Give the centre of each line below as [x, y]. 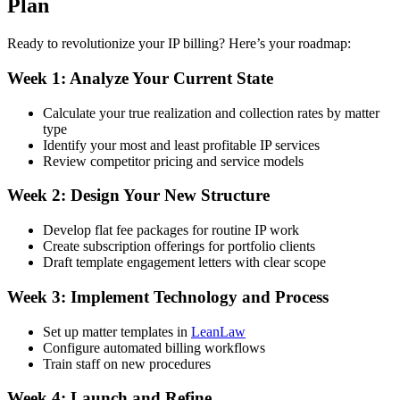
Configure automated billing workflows [154, 347]
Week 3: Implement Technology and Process [168, 296]
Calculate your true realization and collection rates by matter [211, 112]
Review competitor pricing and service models [173, 161]
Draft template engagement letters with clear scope [184, 262]
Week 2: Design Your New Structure [138, 196]
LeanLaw [218, 331]
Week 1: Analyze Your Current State [140, 78]
